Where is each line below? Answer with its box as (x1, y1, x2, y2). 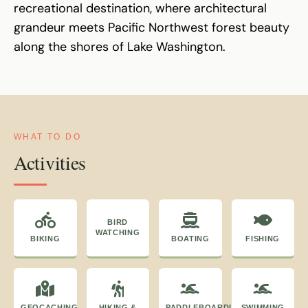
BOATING (170, 234, 210, 243)
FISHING (245, 234, 280, 243)
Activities (14, 149, 87, 176)
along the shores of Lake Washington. (14, 38, 225, 56)
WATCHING (96, 228, 140, 237)
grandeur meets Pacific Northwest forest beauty (14, 19, 289, 36)
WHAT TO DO (14, 132, 81, 142)
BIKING (30, 234, 60, 243)
